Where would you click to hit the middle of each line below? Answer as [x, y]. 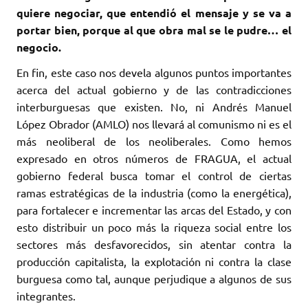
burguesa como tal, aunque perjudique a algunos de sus [154, 279]
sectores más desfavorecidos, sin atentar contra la [154, 244]
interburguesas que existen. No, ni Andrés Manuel [154, 107]
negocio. [39, 47]
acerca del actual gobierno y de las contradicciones [154, 90]
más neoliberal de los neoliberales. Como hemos [154, 141]
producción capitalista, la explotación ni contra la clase [154, 262]
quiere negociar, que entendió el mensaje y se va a [154, 13]
